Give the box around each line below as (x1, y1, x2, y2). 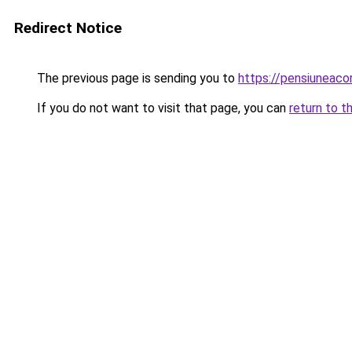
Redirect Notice (14, 19, 122, 37)
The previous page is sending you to (34, 71, 238, 86)
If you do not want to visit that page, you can (34, 101, 289, 115)
